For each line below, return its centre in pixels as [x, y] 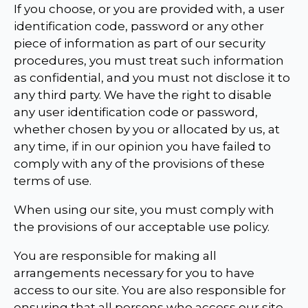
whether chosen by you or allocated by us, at [147, 130]
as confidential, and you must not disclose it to [152, 78]
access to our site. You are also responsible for [150, 290]
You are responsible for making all [115, 256]
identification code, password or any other [139, 26]
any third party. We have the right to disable [143, 95]
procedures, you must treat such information [149, 61]
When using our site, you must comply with [144, 210]
